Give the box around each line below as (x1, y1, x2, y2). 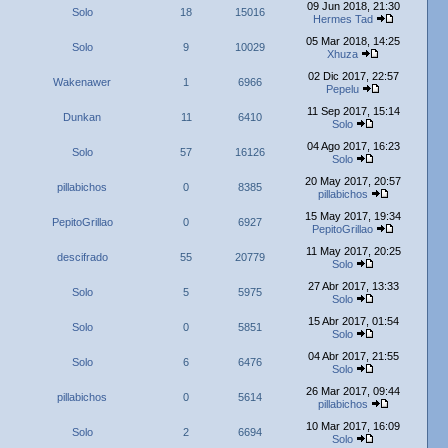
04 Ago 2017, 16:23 (306, 140, 400, 152)
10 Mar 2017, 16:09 (306, 420, 400, 432)
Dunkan (63, 111, 101, 123)
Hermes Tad (312, 13, 373, 25)
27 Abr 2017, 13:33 (307, 280, 399, 292)
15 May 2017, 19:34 (305, 210, 401, 222)
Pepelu (326, 83, 359, 95)
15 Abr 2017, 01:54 (307, 315, 399, 327)
